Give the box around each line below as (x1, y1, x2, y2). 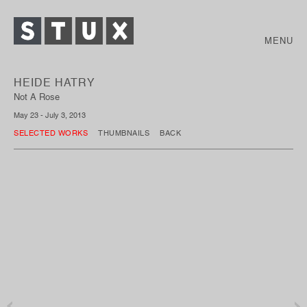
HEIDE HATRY (14, 75, 95, 89)
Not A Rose (14, 91, 60, 102)
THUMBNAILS (98, 128, 149, 137)
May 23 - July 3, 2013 (14, 110, 86, 119)
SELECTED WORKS (14, 128, 88, 137)
